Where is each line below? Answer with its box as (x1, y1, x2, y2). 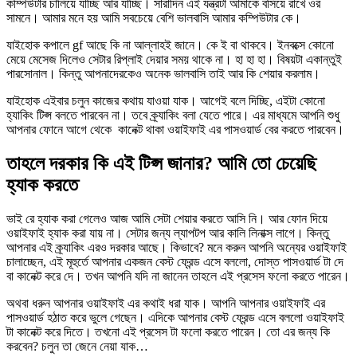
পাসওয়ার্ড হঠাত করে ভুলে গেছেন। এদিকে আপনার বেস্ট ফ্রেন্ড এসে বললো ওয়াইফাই (6, 310, 344, 324)
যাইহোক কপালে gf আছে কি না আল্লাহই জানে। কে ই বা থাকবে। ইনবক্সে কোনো (6, 37, 334, 52)
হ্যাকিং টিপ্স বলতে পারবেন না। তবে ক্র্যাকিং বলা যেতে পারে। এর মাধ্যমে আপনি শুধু (6, 108, 346, 122)
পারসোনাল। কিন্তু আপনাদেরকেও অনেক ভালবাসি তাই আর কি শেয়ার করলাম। (6, 66, 320, 80)
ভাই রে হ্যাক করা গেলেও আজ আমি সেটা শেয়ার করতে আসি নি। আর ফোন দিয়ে (6, 211, 328, 226)
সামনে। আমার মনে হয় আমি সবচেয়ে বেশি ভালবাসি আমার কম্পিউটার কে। (6, 10, 301, 25)
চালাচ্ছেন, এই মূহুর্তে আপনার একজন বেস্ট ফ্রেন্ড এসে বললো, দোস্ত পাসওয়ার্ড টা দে (6, 254, 343, 269)
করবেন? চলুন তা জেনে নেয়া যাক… (6, 339, 148, 353)
